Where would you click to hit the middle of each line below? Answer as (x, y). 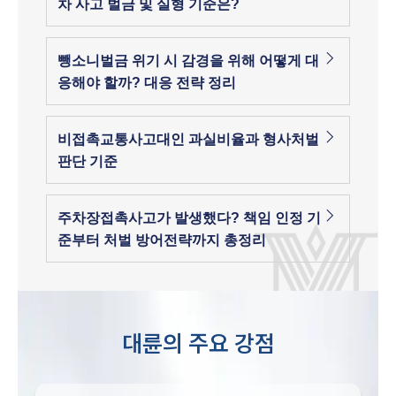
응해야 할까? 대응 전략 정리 (147, 82)
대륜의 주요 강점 (198, 343)
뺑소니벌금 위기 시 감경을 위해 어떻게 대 (188, 60)
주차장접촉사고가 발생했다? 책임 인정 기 (189, 217)
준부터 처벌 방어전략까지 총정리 (162, 240)
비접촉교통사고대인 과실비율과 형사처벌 (188, 139)
